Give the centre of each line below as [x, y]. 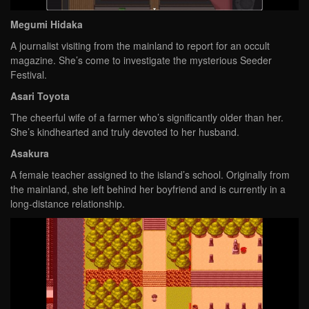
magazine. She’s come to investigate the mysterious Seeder [141, 60]
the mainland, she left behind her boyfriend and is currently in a [148, 189]
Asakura [30, 153]
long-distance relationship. [68, 203]
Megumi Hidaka [47, 24]
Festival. [29, 74]
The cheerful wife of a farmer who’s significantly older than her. [147, 117]
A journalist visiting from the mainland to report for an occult [140, 45]
